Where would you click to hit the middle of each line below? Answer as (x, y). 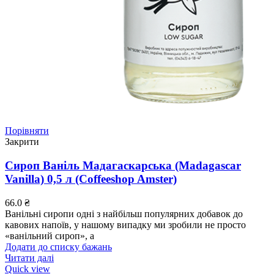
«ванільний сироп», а (50, 235)
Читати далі (29, 257)
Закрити (22, 142)
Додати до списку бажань (58, 246)
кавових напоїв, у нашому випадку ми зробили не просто (125, 224)
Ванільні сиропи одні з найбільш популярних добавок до (124, 213)
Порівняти (27, 131)
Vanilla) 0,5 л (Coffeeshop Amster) (91, 179)
